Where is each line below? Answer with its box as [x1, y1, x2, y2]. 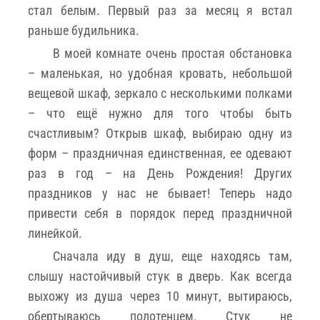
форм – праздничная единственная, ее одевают [28, 145, 292, 161]
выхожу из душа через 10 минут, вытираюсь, [28, 288, 292, 304]
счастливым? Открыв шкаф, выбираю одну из [28, 125, 292, 141]
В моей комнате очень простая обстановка [53, 45, 292, 61]
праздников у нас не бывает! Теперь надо [28, 185, 292, 201]
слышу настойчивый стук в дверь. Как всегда [28, 268, 292, 284]
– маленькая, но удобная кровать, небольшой [28, 65, 292, 81]
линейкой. [28, 225, 82, 241]
